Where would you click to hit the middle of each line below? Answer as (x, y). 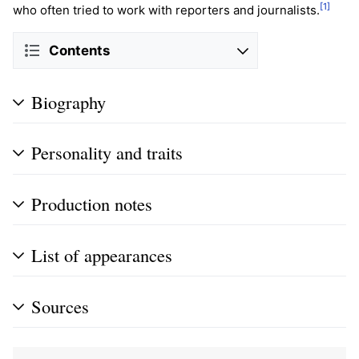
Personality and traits (107, 153)
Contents (79, 50)
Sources (60, 306)
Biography (69, 101)
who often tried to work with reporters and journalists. (166, 10)
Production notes (92, 204)
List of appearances (102, 254)
